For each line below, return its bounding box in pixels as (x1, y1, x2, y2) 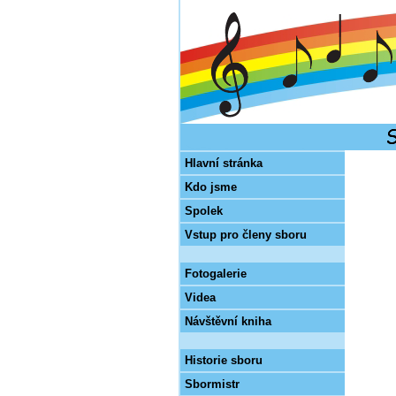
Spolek (185, 204, 223, 217)
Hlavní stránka (185, 156, 263, 170)
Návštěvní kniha (185, 315, 271, 328)
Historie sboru (185, 354, 263, 367)
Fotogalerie (185, 267, 247, 280)
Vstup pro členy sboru (185, 228, 307, 241)
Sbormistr (185, 377, 240, 391)
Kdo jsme (185, 180, 237, 194)
